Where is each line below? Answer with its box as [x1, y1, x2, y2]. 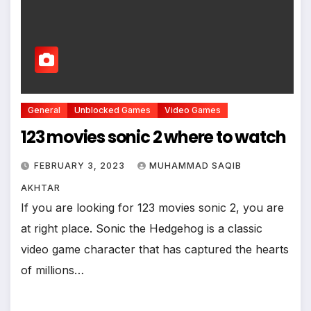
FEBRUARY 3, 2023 [34, 160, 128, 171]
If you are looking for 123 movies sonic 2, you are [21, 200, 284, 215]
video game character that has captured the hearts [21, 242, 289, 256]
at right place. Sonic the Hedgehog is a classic [21, 221, 262, 235]
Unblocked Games [74, 104, 151, 115]
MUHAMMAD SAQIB [149, 160, 242, 171]
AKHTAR [21, 182, 60, 193]
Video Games [165, 104, 221, 115]
